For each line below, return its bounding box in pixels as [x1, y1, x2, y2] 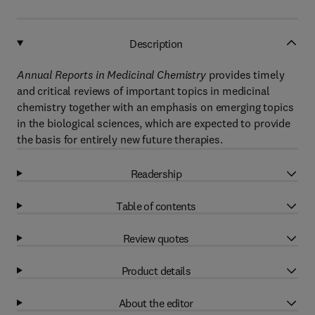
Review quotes [123, 231, 189, 245]
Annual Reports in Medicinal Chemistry [17, 67, 209, 82]
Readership [130, 166, 182, 181]
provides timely [208, 67, 285, 82]
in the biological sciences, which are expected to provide [17, 116, 291, 130]
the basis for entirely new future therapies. [17, 132, 223, 146]
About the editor [118, 295, 193, 310]
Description [129, 36, 183, 51]
